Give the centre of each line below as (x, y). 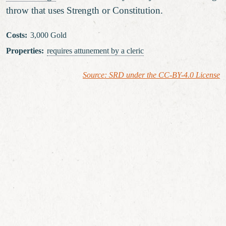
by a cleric (126, 51)
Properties (24, 51)
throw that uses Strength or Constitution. (84, 10)
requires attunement (78, 51)
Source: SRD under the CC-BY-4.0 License (151, 75)
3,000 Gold (48, 35)
